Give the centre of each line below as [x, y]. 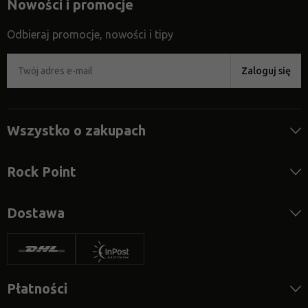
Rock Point [42, 172]
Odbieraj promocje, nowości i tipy [90, 35]
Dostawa [36, 213]
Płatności [37, 289]
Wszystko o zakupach [76, 131]
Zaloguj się [266, 71]
